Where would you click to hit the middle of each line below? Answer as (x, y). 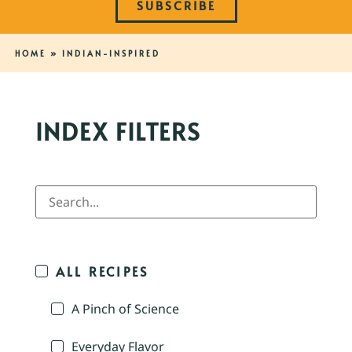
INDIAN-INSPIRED (111, 54)
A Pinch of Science (125, 309)
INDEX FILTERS (118, 131)
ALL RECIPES (103, 271)
